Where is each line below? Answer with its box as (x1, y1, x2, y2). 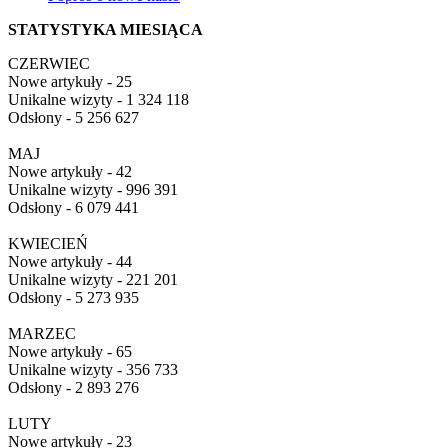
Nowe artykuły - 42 (8, 163, 132, 180)
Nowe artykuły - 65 (8, 343, 132, 360)
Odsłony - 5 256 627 (8, 109, 139, 126)
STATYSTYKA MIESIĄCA (8, 21, 203, 38)
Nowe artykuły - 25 (8, 73, 132, 90)
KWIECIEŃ (8, 235, 88, 252)
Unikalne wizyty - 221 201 (8, 271, 178, 288)
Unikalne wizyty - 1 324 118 (8, 91, 189, 108)
